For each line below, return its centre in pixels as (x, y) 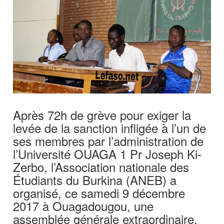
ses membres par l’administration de (108, 140)
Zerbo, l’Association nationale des (101, 166)
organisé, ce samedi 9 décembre (99, 192)
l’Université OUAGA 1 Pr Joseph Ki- (107, 153)
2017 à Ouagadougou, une (83, 205)
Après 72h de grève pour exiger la (102, 114)
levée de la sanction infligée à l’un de (110, 127)
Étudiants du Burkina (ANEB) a (95, 179)
